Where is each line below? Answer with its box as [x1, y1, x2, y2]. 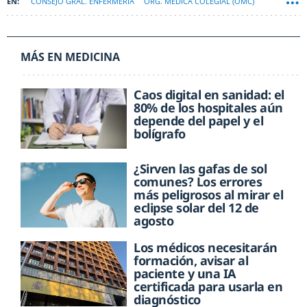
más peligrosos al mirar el [134, 186, 284, 203]
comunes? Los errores [134, 173, 262, 190]
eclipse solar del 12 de [134, 199, 259, 216]
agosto [134, 212, 174, 229]
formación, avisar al [134, 251, 249, 269]
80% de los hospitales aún [134, 99, 283, 116]
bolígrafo [134, 125, 186, 143]
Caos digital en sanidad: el [134, 86, 284, 103]
